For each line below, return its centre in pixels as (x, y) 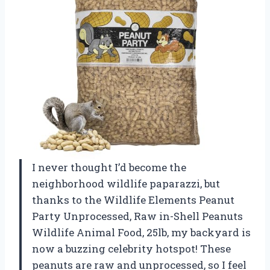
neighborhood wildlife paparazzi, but (126, 183)
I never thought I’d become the (109, 167)
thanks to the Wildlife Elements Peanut (133, 199)
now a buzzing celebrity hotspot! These (131, 248)
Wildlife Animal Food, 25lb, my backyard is (141, 232)
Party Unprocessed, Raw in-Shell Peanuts (137, 216)
